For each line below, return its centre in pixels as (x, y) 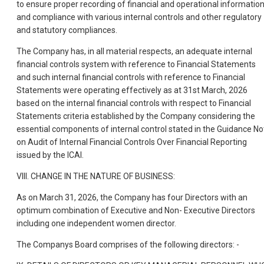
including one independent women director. (96, 223)
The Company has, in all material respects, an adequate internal (134, 51)
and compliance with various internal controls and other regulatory (139, 17)
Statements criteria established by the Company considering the (136, 116)
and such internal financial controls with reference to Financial (131, 77)
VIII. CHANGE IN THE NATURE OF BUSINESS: (96, 176)
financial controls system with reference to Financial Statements (136, 64)
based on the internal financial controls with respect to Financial (134, 103)
